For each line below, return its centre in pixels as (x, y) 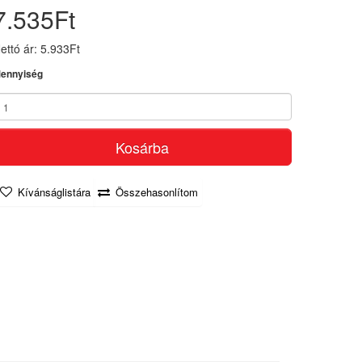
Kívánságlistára (54, 192)
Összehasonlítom (157, 192)
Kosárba (142, 147)
